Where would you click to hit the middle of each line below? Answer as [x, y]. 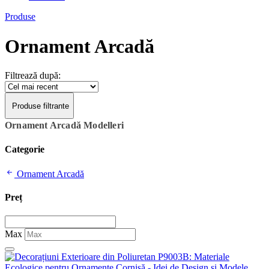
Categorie [25, 149]
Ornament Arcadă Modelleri [64, 125]
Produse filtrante [39, 106]
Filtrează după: [33, 76]
